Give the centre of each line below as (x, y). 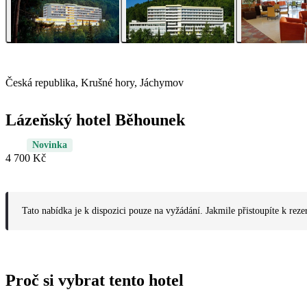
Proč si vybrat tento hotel (95, 281)
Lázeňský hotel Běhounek (95, 120)
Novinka (50, 145)
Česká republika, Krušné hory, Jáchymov (95, 83)
